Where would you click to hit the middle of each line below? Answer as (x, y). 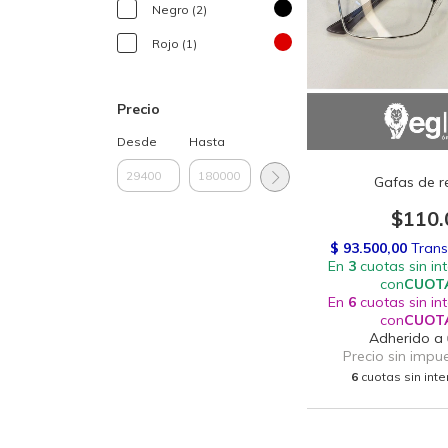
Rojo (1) (174, 43)
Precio (138, 109)
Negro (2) (179, 9)
